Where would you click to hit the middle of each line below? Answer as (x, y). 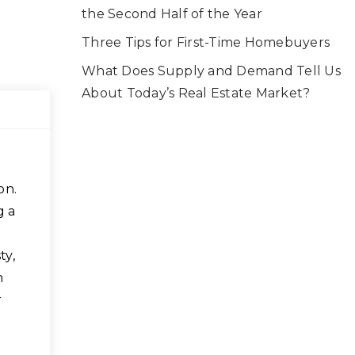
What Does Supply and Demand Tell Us (211, 71)
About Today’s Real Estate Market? (196, 93)
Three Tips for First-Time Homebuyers (206, 42)
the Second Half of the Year (172, 14)
